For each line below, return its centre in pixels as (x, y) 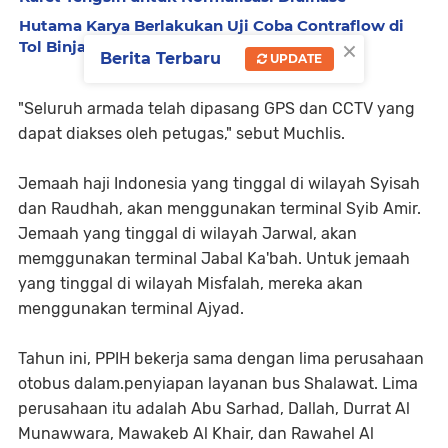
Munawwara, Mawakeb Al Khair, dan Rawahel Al (196, 433)
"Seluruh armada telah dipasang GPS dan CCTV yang (216, 108)
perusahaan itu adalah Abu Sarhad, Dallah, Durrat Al (214, 408)
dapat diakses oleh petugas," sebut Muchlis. (181, 133)
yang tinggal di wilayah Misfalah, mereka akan (190, 283)
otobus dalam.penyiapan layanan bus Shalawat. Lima (218, 383)
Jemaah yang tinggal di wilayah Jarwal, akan (187, 233)
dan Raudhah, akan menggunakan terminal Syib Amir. (219, 208)
